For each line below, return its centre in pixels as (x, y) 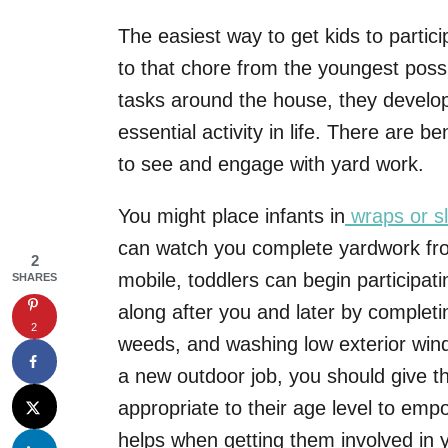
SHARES (34, 277)
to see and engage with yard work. (271, 164)
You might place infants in (231, 216)
